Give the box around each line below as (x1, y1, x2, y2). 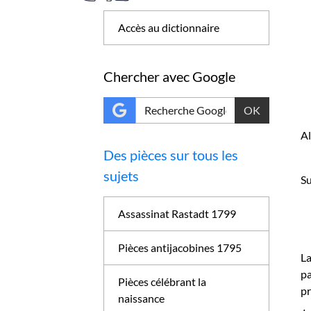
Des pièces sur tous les (103, 146, 239, 163)
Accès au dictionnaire (118, 21, 220, 34)
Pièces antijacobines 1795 (118, 241, 242, 254)
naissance (118, 292, 165, 305)
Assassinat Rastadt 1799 (118, 207, 237, 220)
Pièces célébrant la (118, 275, 207, 288)
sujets (103, 167, 140, 184)
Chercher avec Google (103, 68, 236, 85)
